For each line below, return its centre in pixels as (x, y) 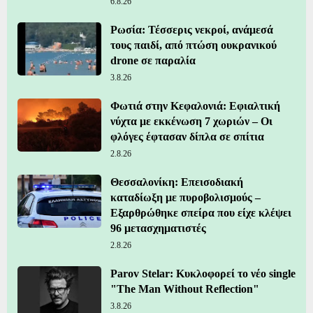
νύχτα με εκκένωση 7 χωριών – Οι (191, 122)
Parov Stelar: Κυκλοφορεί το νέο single (203, 274)
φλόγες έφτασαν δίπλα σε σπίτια (187, 137)
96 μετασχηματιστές (158, 228)
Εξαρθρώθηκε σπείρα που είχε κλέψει (201, 213)
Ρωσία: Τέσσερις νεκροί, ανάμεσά (192, 30)
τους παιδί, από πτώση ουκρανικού (194, 45)
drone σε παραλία (153, 61)
